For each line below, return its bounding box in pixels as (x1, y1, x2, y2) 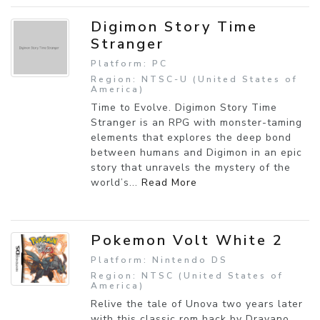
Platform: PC (91, 57, 168, 69)
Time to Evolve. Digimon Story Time (91, 100, 277, 114)
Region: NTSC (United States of (91, 269, 284, 281)
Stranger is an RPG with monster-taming (91, 115, 302, 129)
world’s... (91, 175, 141, 189)
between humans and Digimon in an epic (91, 145, 302, 159)
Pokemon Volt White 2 (91, 230, 284, 250)
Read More (141, 175, 197, 189)
